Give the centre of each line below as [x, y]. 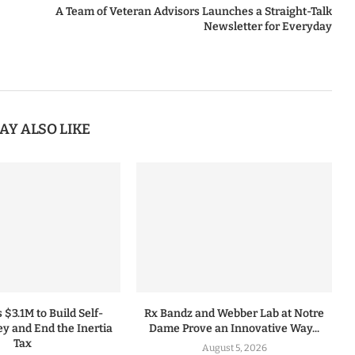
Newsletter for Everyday [267, 27]
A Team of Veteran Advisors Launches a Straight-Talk [193, 11]
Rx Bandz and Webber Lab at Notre [235, 314]
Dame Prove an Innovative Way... [235, 329]
